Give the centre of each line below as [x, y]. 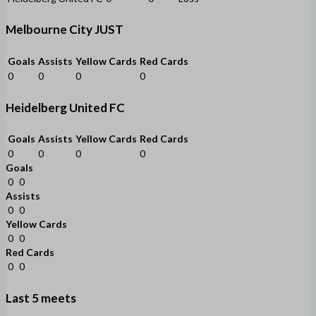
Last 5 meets [41, 298]
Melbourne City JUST [65, 30]
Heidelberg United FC [65, 107]
